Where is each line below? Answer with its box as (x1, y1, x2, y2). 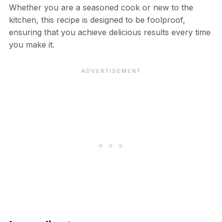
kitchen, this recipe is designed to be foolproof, (8, 14, 185, 25)
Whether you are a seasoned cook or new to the (8, 2, 193, 12)
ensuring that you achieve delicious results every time (8, 27, 211, 37)
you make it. (8, 39, 55, 50)
